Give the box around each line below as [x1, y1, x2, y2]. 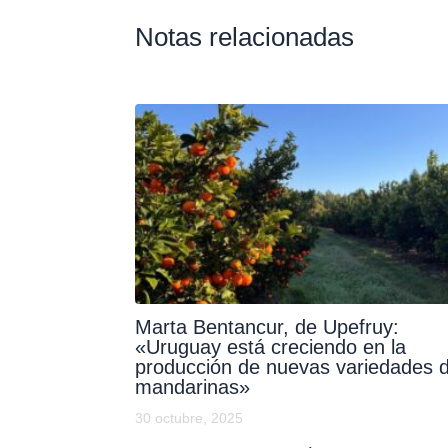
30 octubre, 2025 [134, 410, 243, 427]
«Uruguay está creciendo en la [134, 336, 406, 359]
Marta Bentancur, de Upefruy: [134, 316, 399, 339]
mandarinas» [134, 376, 250, 399]
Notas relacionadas [134, 22, 354, 53]
